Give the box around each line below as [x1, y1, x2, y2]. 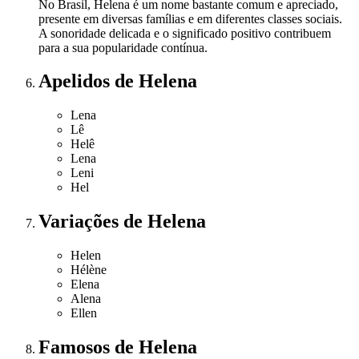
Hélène [71, 263, 107, 277]
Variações [38, 211, 123, 232]
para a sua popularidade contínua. [38, 40, 208, 54]
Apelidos [38, 71, 115, 92]
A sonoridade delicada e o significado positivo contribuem [38, 26, 331, 40]
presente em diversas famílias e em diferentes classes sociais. [38, 11, 342, 26]
